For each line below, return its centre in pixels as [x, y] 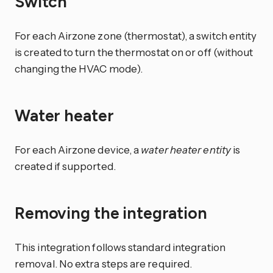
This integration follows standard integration [120, 247]
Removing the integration [113, 214]
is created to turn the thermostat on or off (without [134, 52]
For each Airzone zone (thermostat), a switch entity [136, 35]
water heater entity [186, 149]
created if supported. [65, 166]
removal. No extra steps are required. [104, 264]
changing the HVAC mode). [79, 68]
